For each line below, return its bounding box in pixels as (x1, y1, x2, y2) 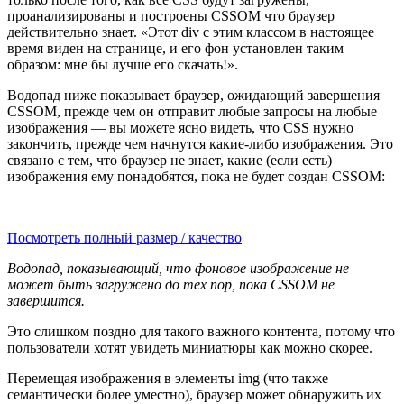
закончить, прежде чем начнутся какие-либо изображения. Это (7, 135, 393, 151)
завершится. (7, 292, 85, 308)
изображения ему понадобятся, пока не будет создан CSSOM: (7, 168, 385, 184)
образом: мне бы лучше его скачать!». (7, 56, 238, 72)
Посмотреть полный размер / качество (7, 229, 242, 245)
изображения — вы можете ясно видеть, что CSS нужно (7, 119, 353, 135)
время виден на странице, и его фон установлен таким (7, 40, 344, 56)
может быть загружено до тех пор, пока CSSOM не (7, 276, 335, 292)
